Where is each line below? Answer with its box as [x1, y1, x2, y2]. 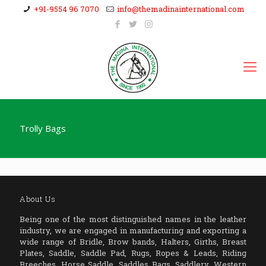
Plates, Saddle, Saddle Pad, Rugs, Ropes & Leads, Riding [20, 248, 246, 258]
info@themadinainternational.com [116, 4, 245, 14]
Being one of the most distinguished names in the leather [20, 214, 246, 224]
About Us [20, 194, 56, 204]
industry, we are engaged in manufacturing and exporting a [20, 225, 246, 236]
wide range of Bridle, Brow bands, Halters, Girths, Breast [20, 236, 246, 247]
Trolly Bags [20, 122, 66, 134]
